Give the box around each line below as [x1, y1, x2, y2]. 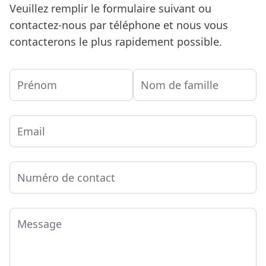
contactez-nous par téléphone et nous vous [9, 18, 228, 32]
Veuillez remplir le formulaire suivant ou [9, 1, 211, 15]
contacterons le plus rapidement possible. [9, 34, 222, 49]
